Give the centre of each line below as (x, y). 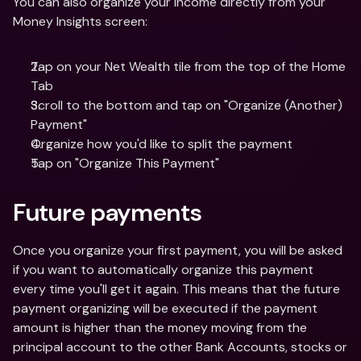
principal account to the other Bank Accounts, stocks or (180, 347)
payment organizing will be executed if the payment (165, 308)
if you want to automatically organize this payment (163, 270)
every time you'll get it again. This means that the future (176, 289)
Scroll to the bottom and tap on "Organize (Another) (187, 105)
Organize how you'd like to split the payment (163, 144)
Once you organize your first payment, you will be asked (178, 250)
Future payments (108, 212)
